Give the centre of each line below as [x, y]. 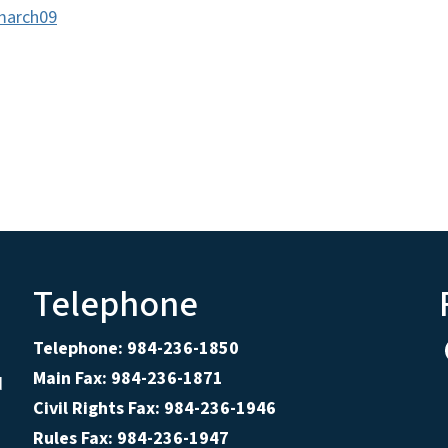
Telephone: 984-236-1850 [135, 349]
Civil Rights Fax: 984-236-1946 [154, 409]
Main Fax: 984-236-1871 [127, 379]
